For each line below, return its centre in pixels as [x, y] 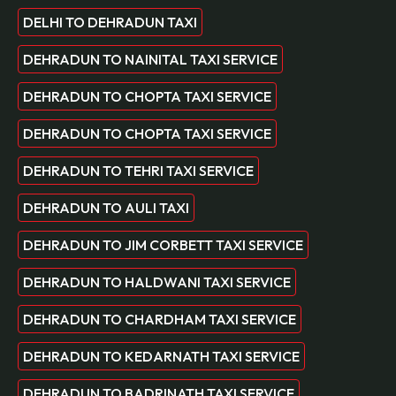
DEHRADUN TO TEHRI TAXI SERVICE [138, 171]
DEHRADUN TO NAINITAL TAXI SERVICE [150, 60]
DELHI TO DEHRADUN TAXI [110, 23]
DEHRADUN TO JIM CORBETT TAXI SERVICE [163, 245]
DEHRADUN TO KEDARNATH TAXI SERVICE [161, 357]
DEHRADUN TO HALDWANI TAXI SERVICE [157, 282]
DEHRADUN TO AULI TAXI [106, 208]
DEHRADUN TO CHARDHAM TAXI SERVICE [160, 320]
